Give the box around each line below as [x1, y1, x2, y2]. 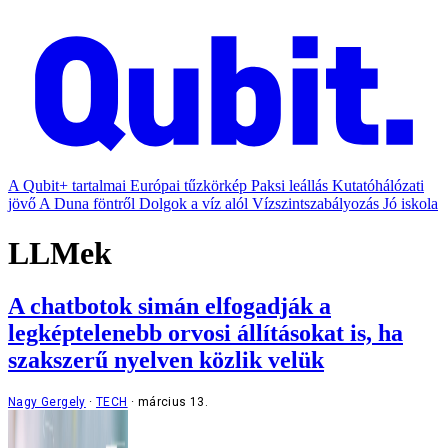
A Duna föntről [39, 195, 135, 213]
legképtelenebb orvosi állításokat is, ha [8, 320, 403, 347]
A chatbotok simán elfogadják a [8, 293, 331, 320]
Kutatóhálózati [332, 177, 424, 195]
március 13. [137, 395, 209, 410]
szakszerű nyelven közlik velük [8, 347, 324, 374]
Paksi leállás [251, 177, 328, 195]
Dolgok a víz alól [139, 195, 248, 213]
